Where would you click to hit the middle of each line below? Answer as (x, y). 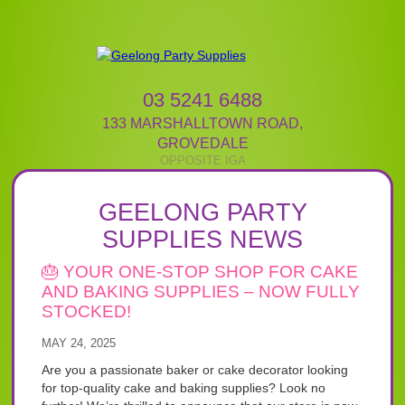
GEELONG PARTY (202, 212)
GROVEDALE (202, 143)
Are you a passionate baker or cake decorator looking (195, 370)
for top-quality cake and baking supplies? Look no (184, 388)
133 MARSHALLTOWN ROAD (201, 123)
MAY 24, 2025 (79, 343)
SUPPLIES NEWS (202, 240)
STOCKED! (87, 311)
